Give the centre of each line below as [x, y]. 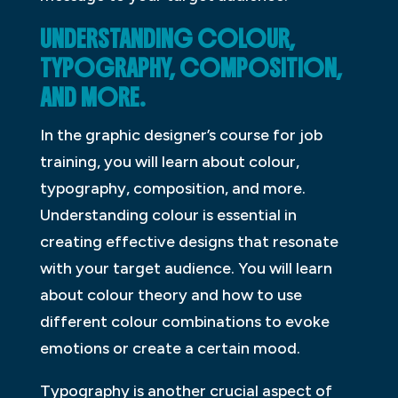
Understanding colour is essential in [168, 215]
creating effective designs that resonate [189, 242]
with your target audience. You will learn [186, 269]
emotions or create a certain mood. [170, 349]
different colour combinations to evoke [184, 322]
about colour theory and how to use [171, 295]
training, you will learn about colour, [169, 162]
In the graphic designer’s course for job [181, 135]
